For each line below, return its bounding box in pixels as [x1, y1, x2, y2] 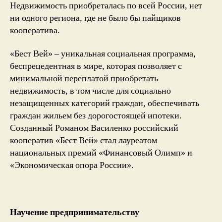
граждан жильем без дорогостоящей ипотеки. [10, 110, 182, 121]
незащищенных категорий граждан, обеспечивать [10, 98, 199, 109]
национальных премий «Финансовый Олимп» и [10, 147, 192, 159]
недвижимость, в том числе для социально [10, 85, 171, 97]
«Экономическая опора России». [10, 160, 134, 171]
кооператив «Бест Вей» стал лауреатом [10, 135, 157, 146]
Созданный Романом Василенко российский [10, 122, 178, 134]
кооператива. [10, 24, 60, 36]
